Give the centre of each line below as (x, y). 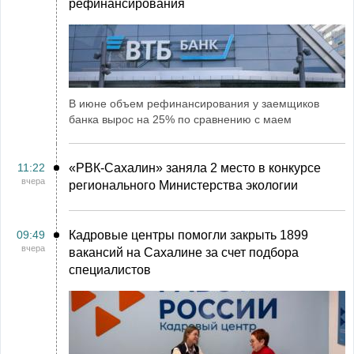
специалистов (110, 270)
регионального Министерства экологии (183, 185)
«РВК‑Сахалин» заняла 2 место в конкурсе (195, 168)
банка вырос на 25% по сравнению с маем (180, 119)
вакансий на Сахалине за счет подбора (184, 252)
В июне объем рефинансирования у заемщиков (194, 104)
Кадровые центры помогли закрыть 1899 (188, 235)
